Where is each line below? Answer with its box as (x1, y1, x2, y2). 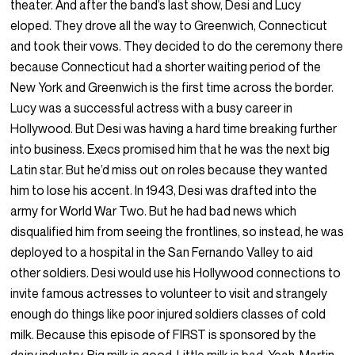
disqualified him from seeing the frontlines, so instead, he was (10, 223, 345, 240)
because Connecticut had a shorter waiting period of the (10, 59, 322, 75)
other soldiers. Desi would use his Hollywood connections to (10, 265, 342, 281)
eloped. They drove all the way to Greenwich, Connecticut (10, 17, 328, 34)
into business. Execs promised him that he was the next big (10, 141, 330, 158)
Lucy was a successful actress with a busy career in (10, 100, 293, 116)
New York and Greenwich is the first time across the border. (10, 79, 334, 96)
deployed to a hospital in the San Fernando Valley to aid (10, 244, 314, 261)
